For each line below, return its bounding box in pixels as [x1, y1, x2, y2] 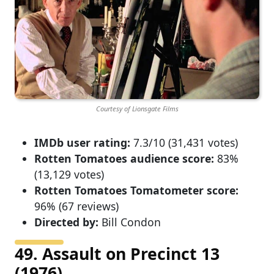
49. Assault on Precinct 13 [15, 242, 220, 265]
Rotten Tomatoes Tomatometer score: [34, 182, 239, 198]
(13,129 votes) [34, 166, 104, 182]
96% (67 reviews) [34, 198, 119, 213]
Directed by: [34, 214, 98, 229]
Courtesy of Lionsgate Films [95, 104, 179, 114]
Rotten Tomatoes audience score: [34, 150, 214, 166]
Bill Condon [98, 214, 161, 229]
